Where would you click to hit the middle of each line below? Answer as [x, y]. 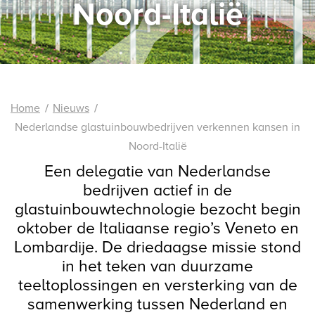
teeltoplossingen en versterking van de [157, 285]
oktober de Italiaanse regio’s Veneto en [157, 229]
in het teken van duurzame [157, 266]
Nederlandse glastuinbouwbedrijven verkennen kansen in [157, 127]
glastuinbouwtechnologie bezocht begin [157, 210]
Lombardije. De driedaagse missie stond [157, 247]
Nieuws [71, 108]
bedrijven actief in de [157, 191]
